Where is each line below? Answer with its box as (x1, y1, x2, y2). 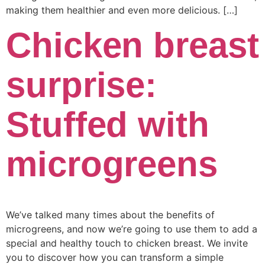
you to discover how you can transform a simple (6, 251, 224, 263)
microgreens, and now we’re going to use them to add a (6, 222, 257, 235)
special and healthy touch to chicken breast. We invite (6, 237, 248, 249)
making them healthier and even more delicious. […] (6, 4, 238, 16)
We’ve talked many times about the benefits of (6, 208, 215, 221)
